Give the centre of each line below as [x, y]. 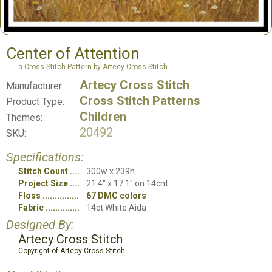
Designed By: [40, 224]
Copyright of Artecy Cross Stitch [72, 250]
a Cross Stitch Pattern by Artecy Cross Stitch [93, 66]
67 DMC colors [116, 195]
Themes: [24, 117]
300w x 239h [110, 171]
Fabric [31, 207]
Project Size [43, 183]
